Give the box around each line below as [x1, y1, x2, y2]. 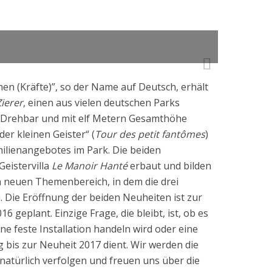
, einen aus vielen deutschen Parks [23, 96, 180, 109]
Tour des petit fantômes [95, 127, 205, 141]
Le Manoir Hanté [49, 159, 130, 172]
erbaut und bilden [130, 159, 211, 172]
